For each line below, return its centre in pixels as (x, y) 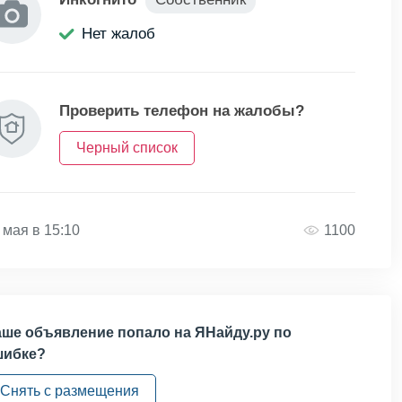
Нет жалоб (118, 34)
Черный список (127, 148)
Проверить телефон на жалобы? (182, 111)
